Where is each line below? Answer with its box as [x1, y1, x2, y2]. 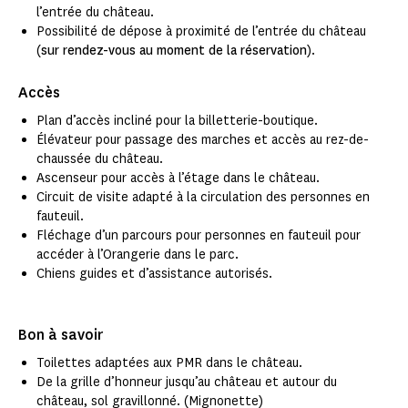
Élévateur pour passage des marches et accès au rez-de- [36, 131, 369, 149]
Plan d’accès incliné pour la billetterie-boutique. [36, 112, 318, 130]
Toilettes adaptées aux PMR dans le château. [36, 354, 302, 372]
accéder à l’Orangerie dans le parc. [36, 246, 239, 264]
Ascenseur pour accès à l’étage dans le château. [36, 169, 320, 188]
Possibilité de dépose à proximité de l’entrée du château [36, 23, 366, 41]
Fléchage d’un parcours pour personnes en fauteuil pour [36, 227, 361, 245]
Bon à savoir [18, 325, 103, 345]
